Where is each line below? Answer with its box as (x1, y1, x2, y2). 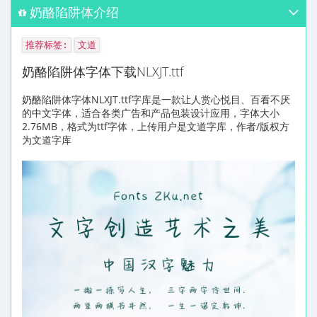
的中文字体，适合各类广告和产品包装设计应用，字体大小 (22, 105, 279, 120)
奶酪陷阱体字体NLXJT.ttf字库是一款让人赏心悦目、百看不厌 (22, 92, 290, 106)
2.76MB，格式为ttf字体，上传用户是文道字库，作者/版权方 (22, 119, 289, 133)
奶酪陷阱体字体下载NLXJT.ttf (22, 62, 183, 80)
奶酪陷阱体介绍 (30, 3, 119, 21)
